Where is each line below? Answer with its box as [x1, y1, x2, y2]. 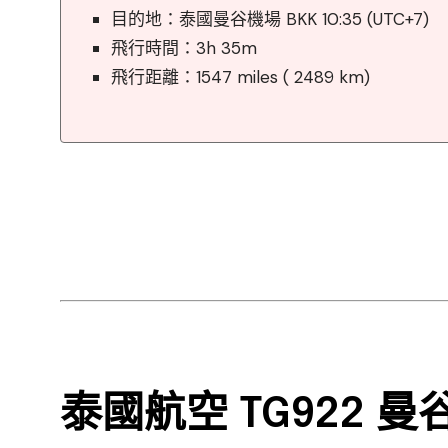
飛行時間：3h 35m [111, 37, 257, 59]
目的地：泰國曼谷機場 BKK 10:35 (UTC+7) [111, 8, 429, 30]
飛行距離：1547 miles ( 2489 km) [111, 66, 370, 88]
